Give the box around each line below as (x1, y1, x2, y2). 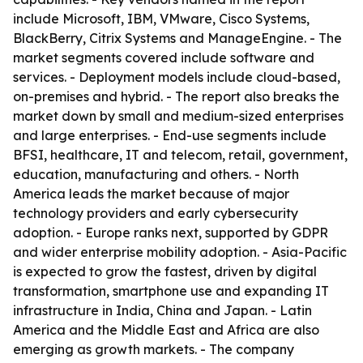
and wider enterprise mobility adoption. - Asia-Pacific (13, 244, 347, 260)
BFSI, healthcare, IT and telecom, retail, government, (13, 147, 348, 163)
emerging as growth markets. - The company (13, 341, 294, 357)
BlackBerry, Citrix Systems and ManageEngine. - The (13, 30, 342, 46)
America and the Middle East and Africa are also (13, 322, 319, 338)
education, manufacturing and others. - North (13, 166, 299, 182)
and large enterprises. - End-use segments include (13, 127, 327, 143)
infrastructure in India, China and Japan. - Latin (13, 302, 312, 318)
